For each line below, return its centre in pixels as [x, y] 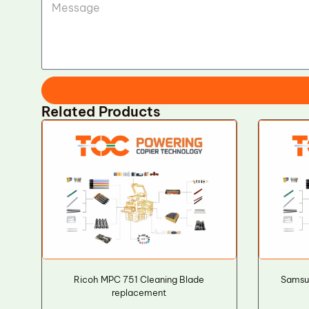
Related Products [101, 111]
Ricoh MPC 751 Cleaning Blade [139, 279]
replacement [139, 292]
